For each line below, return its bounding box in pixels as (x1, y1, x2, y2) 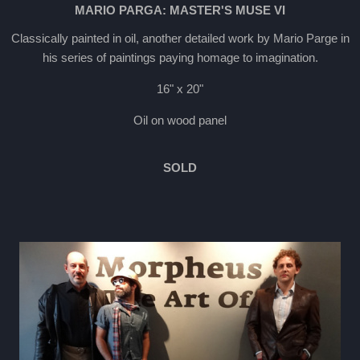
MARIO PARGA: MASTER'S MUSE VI (75, 3, 285, 17)
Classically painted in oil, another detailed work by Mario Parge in (10, 31, 350, 45)
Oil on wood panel (133, 113, 227, 127)
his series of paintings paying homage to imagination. (42, 51, 318, 64)
